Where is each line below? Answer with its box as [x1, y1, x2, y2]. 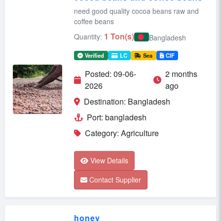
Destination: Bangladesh [84, 96, 170, 108]
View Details [90, 155, 128, 166]
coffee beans [74, 16, 114, 26]
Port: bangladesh [87, 111, 147, 123]
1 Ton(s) [104, 30, 134, 42]
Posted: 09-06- [85, 68, 136, 80]
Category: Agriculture [85, 127, 159, 139]
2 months [165, 68, 197, 80]
